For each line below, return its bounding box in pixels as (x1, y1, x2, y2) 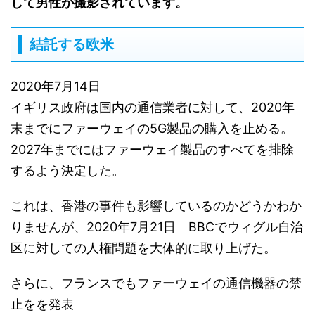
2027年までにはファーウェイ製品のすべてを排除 (11, 141, 294, 157)
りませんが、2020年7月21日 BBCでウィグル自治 (11, 219, 303, 234)
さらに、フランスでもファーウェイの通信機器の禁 (11, 275, 302, 290)
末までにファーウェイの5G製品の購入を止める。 (11, 120, 293, 136)
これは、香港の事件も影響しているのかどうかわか (11, 198, 302, 213)
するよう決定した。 (11, 162, 124, 178)
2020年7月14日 (11, 78, 101, 94)
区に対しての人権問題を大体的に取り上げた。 (11, 240, 276, 255)
